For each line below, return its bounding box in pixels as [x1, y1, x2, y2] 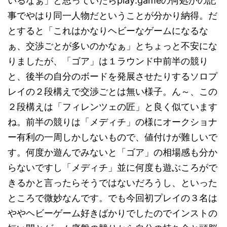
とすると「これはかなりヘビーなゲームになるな [8, 25, 208, 36]
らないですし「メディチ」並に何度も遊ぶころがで [8, 162, 217, 173]
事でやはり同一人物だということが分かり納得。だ [8, 10, 217, 21]
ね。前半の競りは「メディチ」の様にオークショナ [8, 117, 217, 127]
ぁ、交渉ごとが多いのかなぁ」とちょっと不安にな [8, 41, 217, 51]
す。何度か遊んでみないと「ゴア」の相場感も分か [8, 147, 217, 158]
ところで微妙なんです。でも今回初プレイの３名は [8, 193, 217, 203]
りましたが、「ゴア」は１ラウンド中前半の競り [8, 56, 208, 66]
